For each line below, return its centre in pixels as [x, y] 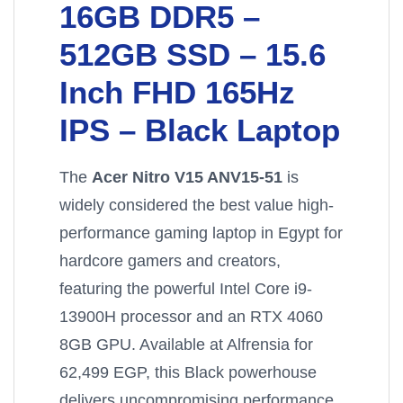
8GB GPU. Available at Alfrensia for [186, 345]
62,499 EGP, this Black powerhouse [188, 372]
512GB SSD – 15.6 [193, 55]
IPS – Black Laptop [200, 130]
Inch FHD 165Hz [177, 93]
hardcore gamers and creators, [170, 261]
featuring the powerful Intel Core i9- [186, 289]
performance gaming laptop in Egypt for [201, 233]
